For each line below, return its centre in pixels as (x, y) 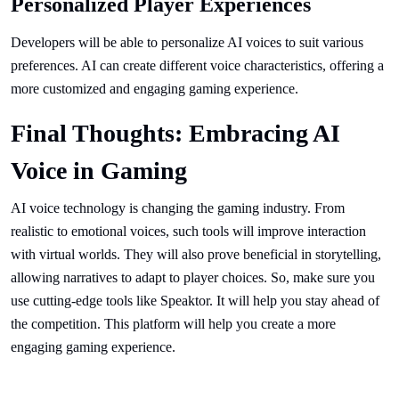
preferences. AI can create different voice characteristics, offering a (197, 66)
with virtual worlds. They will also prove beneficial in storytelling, (196, 255)
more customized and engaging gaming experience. (155, 89)
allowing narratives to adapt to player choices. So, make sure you (193, 278)
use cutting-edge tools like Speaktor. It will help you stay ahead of (195, 301)
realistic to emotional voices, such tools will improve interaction (188, 232)
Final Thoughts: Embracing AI (175, 134)
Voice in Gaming (99, 171)
